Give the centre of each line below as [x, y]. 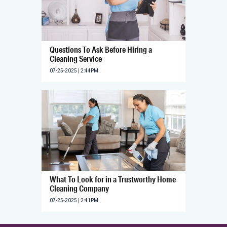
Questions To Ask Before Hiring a [101, 49]
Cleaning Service [76, 58]
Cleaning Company [79, 188]
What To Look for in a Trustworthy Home [113, 179]
